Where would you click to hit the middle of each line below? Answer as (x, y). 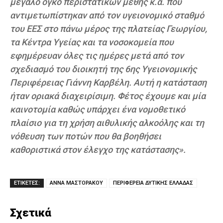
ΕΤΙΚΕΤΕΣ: (27, 183)
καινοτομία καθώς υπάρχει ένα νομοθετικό (98, 109)
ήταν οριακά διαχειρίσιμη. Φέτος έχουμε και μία (108, 96)
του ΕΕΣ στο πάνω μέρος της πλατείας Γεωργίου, (109, 28)
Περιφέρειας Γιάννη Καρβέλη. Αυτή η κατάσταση (108, 82)
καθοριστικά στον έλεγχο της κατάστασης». (98, 149)
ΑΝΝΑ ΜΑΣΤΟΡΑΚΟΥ (76, 183)
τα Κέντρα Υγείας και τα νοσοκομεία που (92, 42)
